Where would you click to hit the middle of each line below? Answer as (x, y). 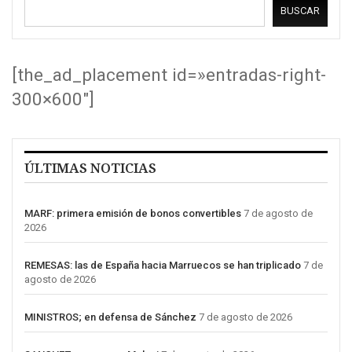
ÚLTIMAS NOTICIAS (90, 168)
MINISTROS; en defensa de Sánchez (110, 317)
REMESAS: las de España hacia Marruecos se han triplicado (163, 266)
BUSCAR (300, 11)
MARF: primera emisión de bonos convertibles (133, 214)
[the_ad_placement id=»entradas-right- (169, 75)
